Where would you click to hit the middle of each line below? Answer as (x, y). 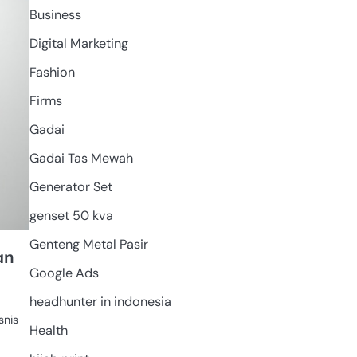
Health (48, 330)
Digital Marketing (78, 43)
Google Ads (64, 273)
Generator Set (71, 186)
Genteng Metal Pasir (88, 244)
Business (55, 14)
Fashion (52, 72)
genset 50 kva (71, 215)
